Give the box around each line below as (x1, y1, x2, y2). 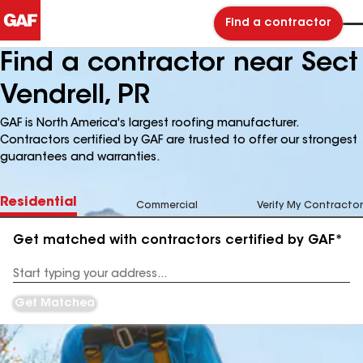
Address (13, 275, 54, 285)
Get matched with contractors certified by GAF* (13, 234, 343, 247)
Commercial (136, 201, 198, 211)
